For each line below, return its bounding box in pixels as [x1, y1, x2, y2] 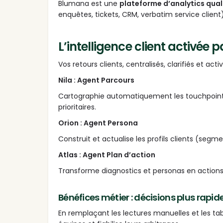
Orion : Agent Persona [58, 118, 138, 128]
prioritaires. [58, 102, 96, 112]
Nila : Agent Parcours [58, 75, 134, 86]
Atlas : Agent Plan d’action [58, 150, 155, 160]
